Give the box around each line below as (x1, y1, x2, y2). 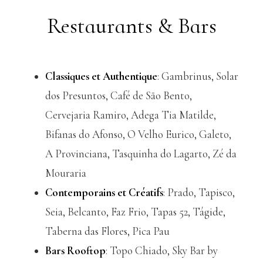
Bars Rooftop (45, 244, 106, 257)
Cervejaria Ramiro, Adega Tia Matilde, (45, 108, 217, 122)
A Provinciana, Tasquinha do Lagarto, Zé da (45, 147, 237, 160)
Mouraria (45, 166, 87, 180)
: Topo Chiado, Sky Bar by (106, 244, 218, 257)
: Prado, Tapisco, (163, 186, 235, 199)
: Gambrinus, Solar (157, 69, 239, 83)
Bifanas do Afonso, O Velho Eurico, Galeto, (45, 127, 232, 141)
